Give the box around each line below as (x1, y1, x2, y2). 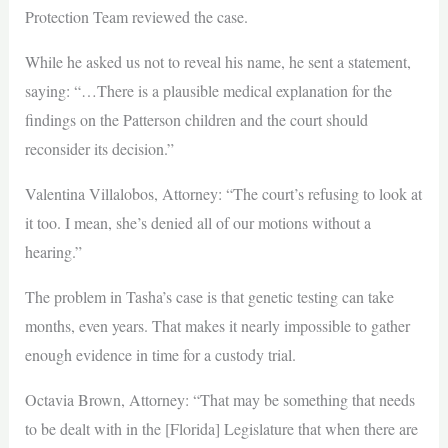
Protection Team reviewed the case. (24, 6, 248, 28)
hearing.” (24, 241, 82, 263)
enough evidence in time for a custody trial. (24, 344, 296, 366)
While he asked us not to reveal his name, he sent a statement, (24, 51, 411, 73)
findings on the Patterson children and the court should (24, 109, 368, 131)
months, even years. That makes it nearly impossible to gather (24, 315, 410, 337)
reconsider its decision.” (24, 138, 174, 160)
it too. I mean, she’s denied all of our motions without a (24, 212, 371, 234)
